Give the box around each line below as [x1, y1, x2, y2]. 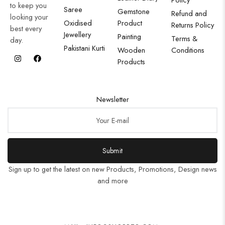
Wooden [118, 45, 145, 56]
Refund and [171, 8, 207, 19]
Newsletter [96, 94, 129, 105]
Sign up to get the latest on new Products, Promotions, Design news [8, 164, 217, 175]
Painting [118, 31, 141, 42]
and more [97, 175, 128, 186]
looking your [10, 12, 48, 23]
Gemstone [118, 6, 150, 17]
